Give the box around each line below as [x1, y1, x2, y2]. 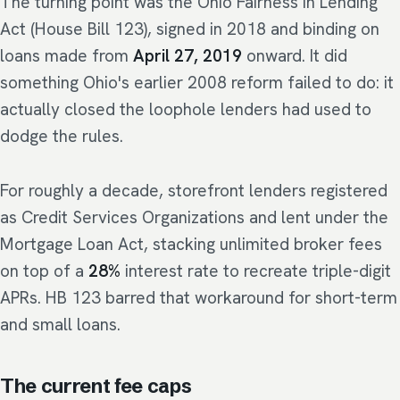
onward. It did [242, 45, 347, 68]
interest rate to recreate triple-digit [121, 259, 391, 282]
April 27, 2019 [133, 45, 242, 68]
